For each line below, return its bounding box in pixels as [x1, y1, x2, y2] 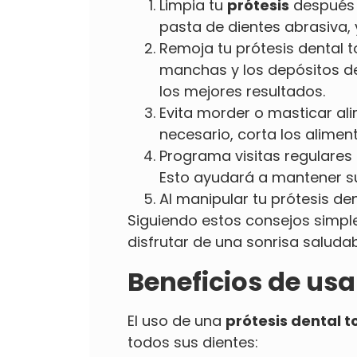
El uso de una [127, 310, 226, 331]
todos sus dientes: [127, 331, 258, 352]
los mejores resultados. [159, 80, 325, 101]
